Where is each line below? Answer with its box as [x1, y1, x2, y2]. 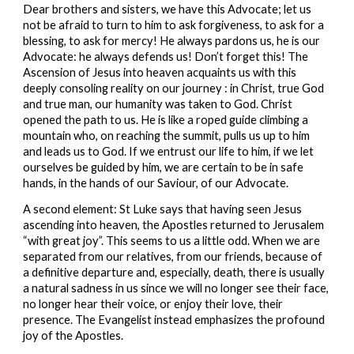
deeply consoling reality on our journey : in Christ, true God [23, 81, 325, 95]
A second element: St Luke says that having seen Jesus [23, 201, 303, 216]
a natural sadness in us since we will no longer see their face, [23, 281, 330, 295]
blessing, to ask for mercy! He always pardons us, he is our [23, 33, 321, 47]
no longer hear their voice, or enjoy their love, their [23, 296, 284, 311]
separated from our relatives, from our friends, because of [23, 249, 323, 263]
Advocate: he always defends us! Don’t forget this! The [23, 49, 309, 63]
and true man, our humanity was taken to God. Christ [23, 96, 293, 111]
